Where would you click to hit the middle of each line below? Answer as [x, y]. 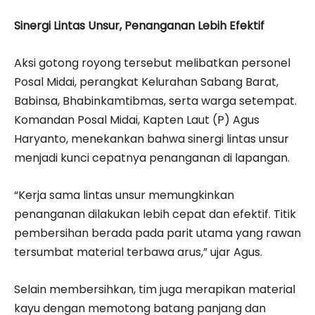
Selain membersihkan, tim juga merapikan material [155, 290]
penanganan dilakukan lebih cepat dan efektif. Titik [155, 214]
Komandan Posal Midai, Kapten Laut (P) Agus [137, 120]
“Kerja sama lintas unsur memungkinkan [124, 195]
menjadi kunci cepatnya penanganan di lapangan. [152, 158]
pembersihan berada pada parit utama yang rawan [157, 233]
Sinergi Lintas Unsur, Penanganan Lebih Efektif [139, 26]
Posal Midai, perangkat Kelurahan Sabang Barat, [146, 82]
